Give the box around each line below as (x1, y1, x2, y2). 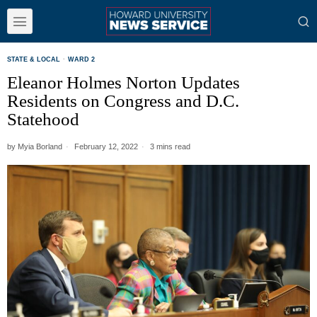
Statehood (7, 110, 79, 129)
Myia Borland (18, 142, 62, 151)
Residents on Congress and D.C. (7, 91, 239, 110)
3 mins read (148, 142, 190, 151)
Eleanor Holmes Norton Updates (7, 73, 240, 92)
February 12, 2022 (72, 142, 138, 151)
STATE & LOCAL (7, 56, 60, 63)
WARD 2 (68, 56, 95, 63)
